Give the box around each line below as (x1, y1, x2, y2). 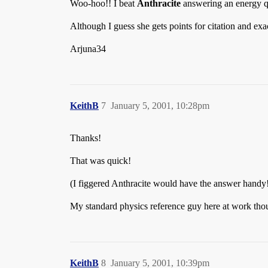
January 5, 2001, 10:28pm (111, 100, 209, 111)
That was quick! (70, 156, 131, 166)
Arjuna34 (70, 44, 106, 54)
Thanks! (70, 133, 101, 143)
